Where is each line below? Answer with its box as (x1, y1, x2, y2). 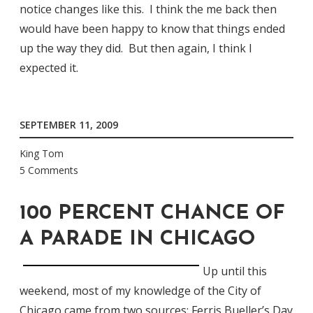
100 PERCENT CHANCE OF (20, 203, 285, 224)
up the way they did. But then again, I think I (20, 41, 252, 57)
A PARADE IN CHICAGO (20, 229, 255, 250)
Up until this (203, 263, 267, 279)
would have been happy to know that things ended (20, 21, 285, 37)
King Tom (20, 146, 64, 160)
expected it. (20, 60, 78, 76)
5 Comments (20, 163, 78, 177)
